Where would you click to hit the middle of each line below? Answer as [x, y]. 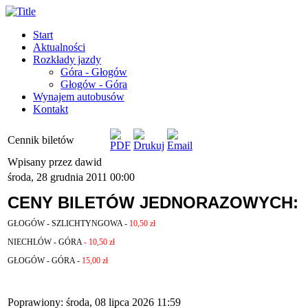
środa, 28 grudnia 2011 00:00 [71, 177]
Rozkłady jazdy [67, 59]
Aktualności [59, 47]
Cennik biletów [41, 140]
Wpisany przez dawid [56, 162]
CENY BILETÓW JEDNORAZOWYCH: [153, 202]
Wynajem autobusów [79, 97]
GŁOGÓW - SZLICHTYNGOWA [65, 223]
